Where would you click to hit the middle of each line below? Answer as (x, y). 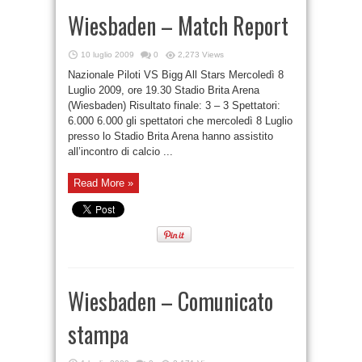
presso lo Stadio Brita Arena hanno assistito (170, 136)
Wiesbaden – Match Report (178, 25)
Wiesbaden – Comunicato (170, 301)
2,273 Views (201, 55)
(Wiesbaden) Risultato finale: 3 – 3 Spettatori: (174, 105)
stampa (98, 334)
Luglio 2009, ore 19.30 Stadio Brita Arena (164, 90)
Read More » (103, 183)
